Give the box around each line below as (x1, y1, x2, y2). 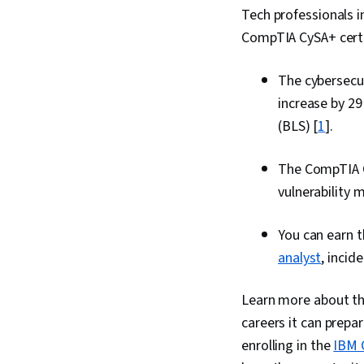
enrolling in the (241, 336, 334, 356)
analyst (278, 248, 322, 268)
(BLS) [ (278, 116, 318, 136)
